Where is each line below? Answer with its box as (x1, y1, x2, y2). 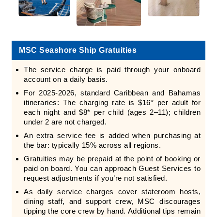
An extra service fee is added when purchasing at (24, 131, 201, 139)
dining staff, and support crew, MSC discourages (24, 197, 201, 205)
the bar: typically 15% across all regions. (24, 140, 161, 149)
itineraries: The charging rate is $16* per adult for (24, 98, 201, 107)
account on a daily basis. (24, 75, 108, 83)
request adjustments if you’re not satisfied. (24, 173, 167, 182)
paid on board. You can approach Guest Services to (24, 164, 201, 172)
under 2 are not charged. (24, 117, 107, 126)
